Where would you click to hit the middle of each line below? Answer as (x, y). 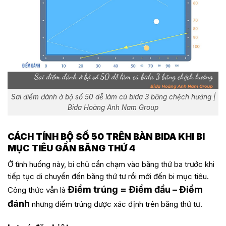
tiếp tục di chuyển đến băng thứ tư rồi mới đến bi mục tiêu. (108, 177)
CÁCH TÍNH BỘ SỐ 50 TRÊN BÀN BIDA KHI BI (106, 137)
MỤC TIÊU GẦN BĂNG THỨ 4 (72, 148)
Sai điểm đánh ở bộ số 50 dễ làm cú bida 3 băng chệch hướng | (113, 97)
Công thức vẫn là (38, 190)
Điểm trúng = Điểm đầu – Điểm (135, 190)
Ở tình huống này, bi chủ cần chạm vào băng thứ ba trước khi (111, 164)
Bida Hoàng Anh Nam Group (113, 107)
